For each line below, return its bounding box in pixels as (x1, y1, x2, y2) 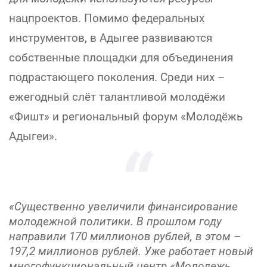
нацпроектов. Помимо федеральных (9, 11, 204, 25)
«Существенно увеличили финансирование (9, 200, 238, 213)
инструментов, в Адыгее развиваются (9, 31, 212, 45)
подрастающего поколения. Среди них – (9, 70, 225, 84)
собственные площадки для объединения (9, 51, 233, 64)
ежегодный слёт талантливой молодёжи (9, 90, 225, 104)
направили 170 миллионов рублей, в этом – (9, 229, 241, 243)
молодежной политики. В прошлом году (9, 215, 222, 228)
